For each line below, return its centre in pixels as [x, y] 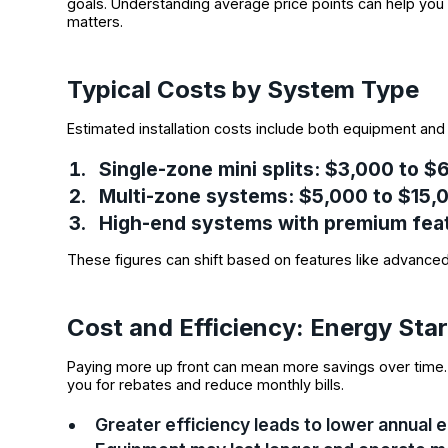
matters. [95, 21]
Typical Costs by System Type [243, 89]
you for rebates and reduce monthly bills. [206, 385]
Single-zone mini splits [207, 168]
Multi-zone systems [194, 195]
